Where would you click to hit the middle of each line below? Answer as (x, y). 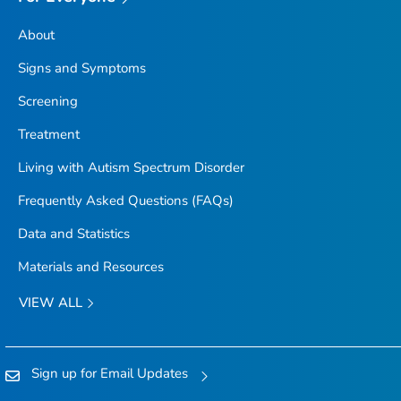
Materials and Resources (90, 266)
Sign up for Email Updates (110, 374)
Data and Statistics (73, 233)
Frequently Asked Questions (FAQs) (125, 200)
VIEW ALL (52, 302)
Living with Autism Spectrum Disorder (131, 167)
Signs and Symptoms (81, 68)
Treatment (48, 134)
